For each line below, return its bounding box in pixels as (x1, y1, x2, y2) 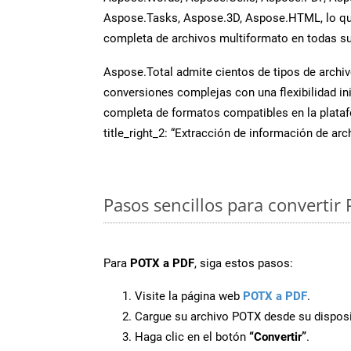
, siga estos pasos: (194, 255, 293, 270)
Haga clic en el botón (135, 329, 249, 344)
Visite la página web (135, 288, 243, 303)
